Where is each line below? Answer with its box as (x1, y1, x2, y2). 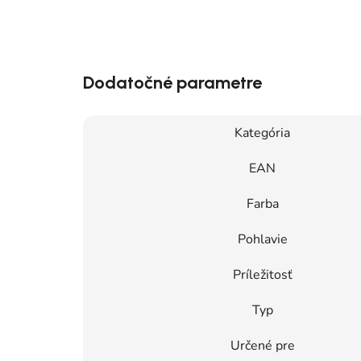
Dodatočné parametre (83, 72, 262, 94)
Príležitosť (232, 266, 293, 284)
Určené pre (230, 337, 295, 355)
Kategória (234, 124, 290, 143)
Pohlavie (237, 230, 288, 249)
